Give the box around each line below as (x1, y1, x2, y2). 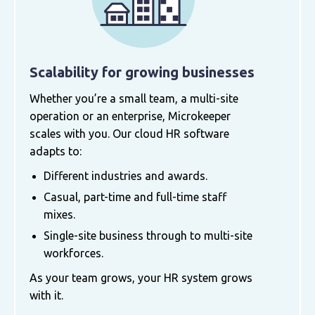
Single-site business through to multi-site (44, 229, 252, 242)
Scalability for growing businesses (30, 63, 255, 80)
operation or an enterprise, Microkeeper (30, 109, 231, 122)
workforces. (44, 246, 103, 259)
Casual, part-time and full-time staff (44, 190, 226, 203)
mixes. (44, 207, 75, 221)
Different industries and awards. (44, 169, 207, 182)
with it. (30, 288, 63, 302)
